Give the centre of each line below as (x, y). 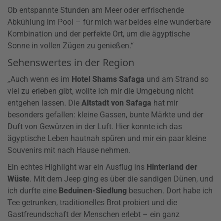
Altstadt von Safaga (116, 103)
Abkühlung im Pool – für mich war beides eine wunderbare (109, 22)
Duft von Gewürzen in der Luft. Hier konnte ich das (95, 127)
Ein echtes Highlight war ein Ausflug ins (77, 167)
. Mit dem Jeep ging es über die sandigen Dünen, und (121, 179)
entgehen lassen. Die (44, 103)
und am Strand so (177, 79)
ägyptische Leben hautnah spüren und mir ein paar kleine (107, 139)
